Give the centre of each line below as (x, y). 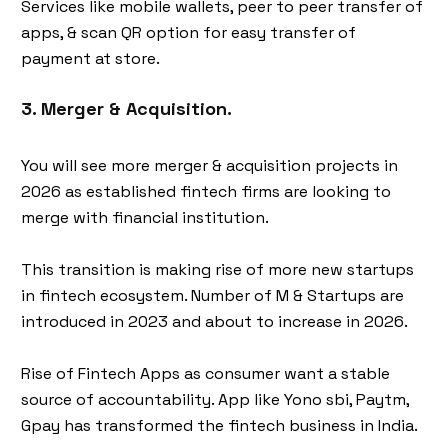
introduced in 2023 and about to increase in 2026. (214, 321)
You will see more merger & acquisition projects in (209, 165)
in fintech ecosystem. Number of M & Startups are (212, 295)
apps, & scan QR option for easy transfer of (188, 32)
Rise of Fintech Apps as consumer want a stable (205, 373)
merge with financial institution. (145, 217)
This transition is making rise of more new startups (217, 269)
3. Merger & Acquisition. (126, 108)
